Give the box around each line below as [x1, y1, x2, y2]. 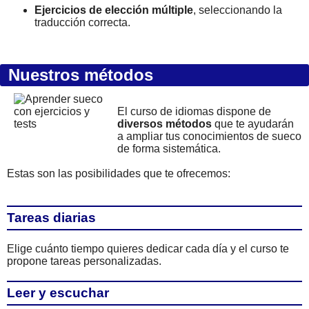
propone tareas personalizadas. [7, 255, 161, 268]
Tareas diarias [7, 210, 96, 225]
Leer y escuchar [7, 286, 109, 301]
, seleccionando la [193, 4, 282, 16]
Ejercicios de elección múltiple [34, 4, 193, 16]
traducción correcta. [34, 17, 130, 28]
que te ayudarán [212, 118, 294, 130]
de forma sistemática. [117, 143, 221, 154]
